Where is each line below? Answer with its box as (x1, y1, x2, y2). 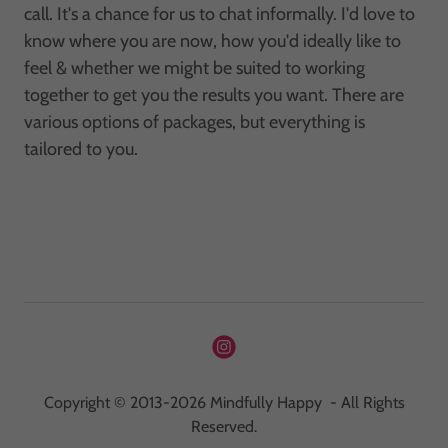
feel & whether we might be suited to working (24, 57, 365, 80)
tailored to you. (24, 138, 150, 161)
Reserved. (191, 417, 257, 437)
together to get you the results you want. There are (24, 84, 404, 107)
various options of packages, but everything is (24, 111, 365, 134)
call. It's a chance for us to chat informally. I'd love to (24, 3, 415, 26)
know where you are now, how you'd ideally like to (24, 30, 401, 53)
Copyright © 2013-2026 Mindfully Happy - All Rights (43, 393, 405, 413)
